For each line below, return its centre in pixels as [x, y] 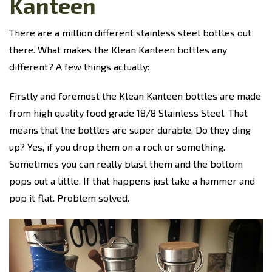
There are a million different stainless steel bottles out [130, 33]
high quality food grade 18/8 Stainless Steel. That [141, 113]
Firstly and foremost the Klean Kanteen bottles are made [135, 96]
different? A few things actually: [79, 67]
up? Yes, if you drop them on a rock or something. [117, 147]
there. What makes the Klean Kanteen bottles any [118, 50]
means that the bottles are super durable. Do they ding [130, 130]
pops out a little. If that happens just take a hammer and [132, 181]
